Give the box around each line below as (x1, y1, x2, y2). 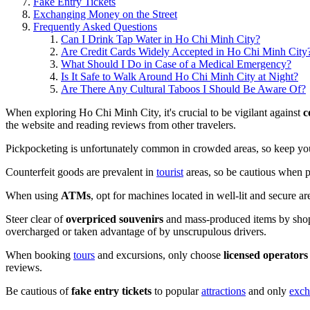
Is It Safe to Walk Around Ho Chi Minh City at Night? (61, 70, 298, 82)
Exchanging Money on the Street (33, 8, 177, 20)
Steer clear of (6, 212, 66, 225)
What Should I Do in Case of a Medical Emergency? (61, 57, 291, 70)
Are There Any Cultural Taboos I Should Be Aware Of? (61, 82, 306, 95)
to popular (152, 284, 201, 297)
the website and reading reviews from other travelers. (6, 118, 236, 131)
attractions (201, 284, 246, 297)
